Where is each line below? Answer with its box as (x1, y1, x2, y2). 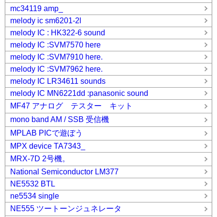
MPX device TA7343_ (10, 142, 85, 150)
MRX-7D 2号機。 (10, 155, 70, 163)
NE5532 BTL (10, 180, 55, 188)
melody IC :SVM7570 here (10, 41, 101, 49)
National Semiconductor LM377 (10, 168, 119, 176)
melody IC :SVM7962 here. (10, 65, 103, 73)
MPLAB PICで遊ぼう (10, 129, 83, 137)
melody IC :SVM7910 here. (10, 53, 103, 61)
